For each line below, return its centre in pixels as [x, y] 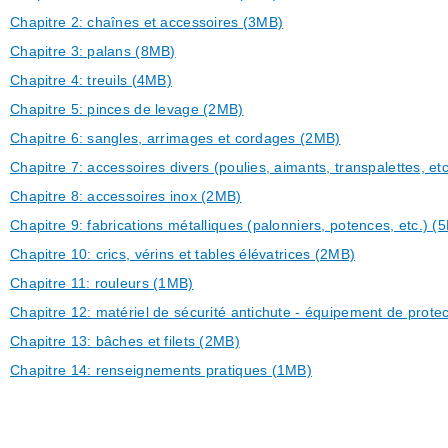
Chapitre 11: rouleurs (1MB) [102, 283]
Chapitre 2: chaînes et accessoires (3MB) [147, 22]
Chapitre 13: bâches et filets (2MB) [125, 341]
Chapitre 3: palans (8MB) [93, 51]
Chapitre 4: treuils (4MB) [91, 80]
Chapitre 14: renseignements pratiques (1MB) [161, 370]
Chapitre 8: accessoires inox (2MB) [126, 196]
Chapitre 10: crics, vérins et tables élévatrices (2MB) [183, 254]
